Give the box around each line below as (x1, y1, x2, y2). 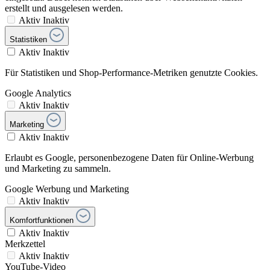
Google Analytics (5, 88, 71, 99)
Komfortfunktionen (10, 216, 74, 225)
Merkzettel (5, 239, 45, 250)
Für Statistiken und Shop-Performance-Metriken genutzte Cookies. (5, 67, 258, 78)
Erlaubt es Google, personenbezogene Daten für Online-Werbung (5, 152, 254, 163)
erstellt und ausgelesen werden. (5, 3, 123, 14)
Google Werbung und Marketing (5, 184, 129, 195)
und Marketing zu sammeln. (5, 163, 111, 174)
